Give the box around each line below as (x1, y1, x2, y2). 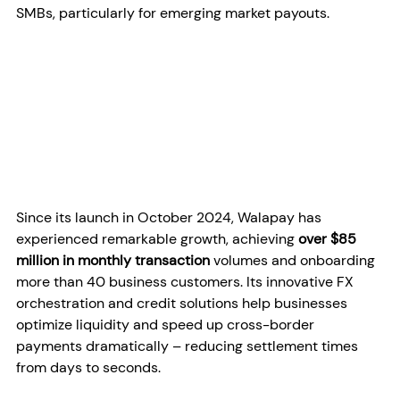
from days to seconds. (16, 358, 161, 378)
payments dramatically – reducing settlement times (16, 337, 362, 356)
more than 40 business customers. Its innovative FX (16, 272, 357, 292)
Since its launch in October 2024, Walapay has (16, 208, 325, 228)
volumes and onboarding (210, 251, 379, 271)
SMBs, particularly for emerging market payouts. (16, 3, 329, 22)
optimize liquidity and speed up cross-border (16, 315, 318, 335)
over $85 (298, 229, 360, 249)
